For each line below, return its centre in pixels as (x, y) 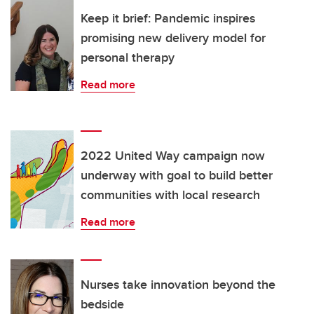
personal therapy (128, 58)
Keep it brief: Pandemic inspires (168, 19)
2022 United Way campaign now (173, 156)
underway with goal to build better (177, 176)
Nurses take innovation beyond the (178, 285)
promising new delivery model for (173, 38)
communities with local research (170, 195)
